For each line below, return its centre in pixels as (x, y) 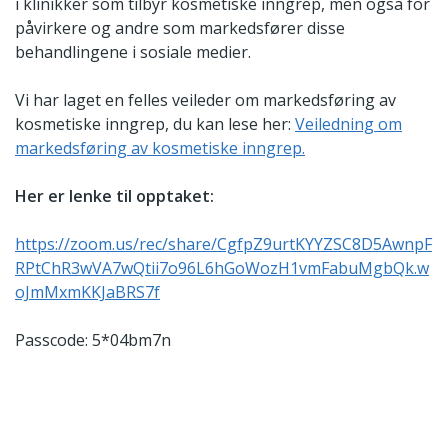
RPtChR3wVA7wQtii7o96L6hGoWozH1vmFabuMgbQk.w (222, 268)
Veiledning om (348, 124)
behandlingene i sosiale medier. (133, 52)
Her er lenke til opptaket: (114, 196)
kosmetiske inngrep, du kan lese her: (155, 124)
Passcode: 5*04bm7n (93, 340)
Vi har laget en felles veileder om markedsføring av (205, 100)
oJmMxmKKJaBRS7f (87, 292)
